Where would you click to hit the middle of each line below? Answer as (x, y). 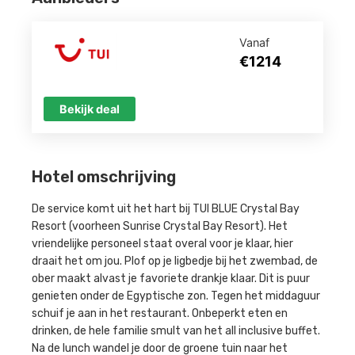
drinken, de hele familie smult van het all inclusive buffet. (176, 331)
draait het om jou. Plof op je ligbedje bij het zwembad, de (175, 261)
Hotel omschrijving (104, 177)
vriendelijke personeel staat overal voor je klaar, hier (162, 244)
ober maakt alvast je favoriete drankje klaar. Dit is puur (171, 279)
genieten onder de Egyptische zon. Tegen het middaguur (176, 296)
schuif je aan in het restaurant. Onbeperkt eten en (160, 314)
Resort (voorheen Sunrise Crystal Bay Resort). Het (160, 227)
